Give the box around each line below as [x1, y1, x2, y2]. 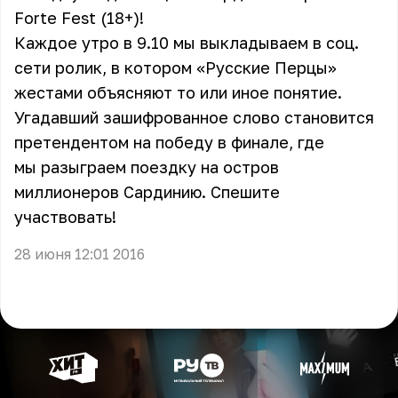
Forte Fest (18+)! [14, 8, 144, 28]
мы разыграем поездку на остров [14, 157, 279, 177]
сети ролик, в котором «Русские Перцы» [14, 58, 337, 77]
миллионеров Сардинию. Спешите [14, 182, 280, 202]
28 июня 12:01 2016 [14, 245, 145, 263]
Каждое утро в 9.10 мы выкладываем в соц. [14, 33, 359, 52]
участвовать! [14, 207, 116, 227]
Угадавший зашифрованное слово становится [14, 107, 374, 127]
